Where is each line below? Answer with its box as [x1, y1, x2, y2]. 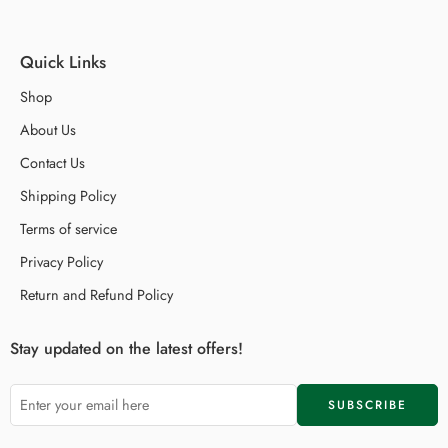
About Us [20, 118, 76, 140]
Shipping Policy [20, 184, 116, 206]
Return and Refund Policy [20, 283, 173, 305]
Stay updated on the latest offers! [10, 336, 243, 360]
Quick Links [20, 49, 106, 74]
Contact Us [20, 151, 85, 173]
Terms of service [20, 217, 117, 239]
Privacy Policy [20, 250, 103, 272]
